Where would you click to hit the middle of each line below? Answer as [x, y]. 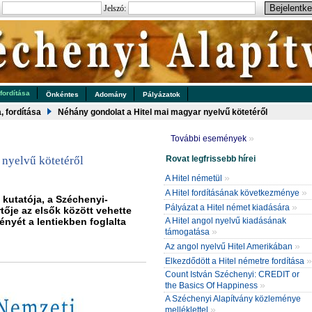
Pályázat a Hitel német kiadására [228, 208]
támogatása [188, 232]
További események [210, 139]
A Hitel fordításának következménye [233, 193]
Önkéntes [62, 94]
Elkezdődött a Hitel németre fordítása [236, 261]
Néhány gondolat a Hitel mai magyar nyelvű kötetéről [163, 112]
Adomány [111, 94]
